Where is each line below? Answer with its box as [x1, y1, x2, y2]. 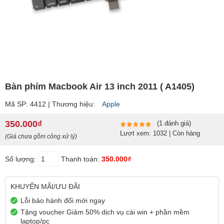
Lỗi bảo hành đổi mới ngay [20, 196, 105, 205]
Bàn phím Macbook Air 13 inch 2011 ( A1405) [5, 81, 194, 91]
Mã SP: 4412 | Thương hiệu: [5, 100, 97, 108]
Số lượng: [5, 155, 38, 163]
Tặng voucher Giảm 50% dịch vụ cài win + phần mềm [20, 208, 189, 216]
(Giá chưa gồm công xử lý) [5, 133, 77, 140]
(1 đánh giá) [156, 119, 191, 127]
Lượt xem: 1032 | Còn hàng [119, 129, 200, 137]
